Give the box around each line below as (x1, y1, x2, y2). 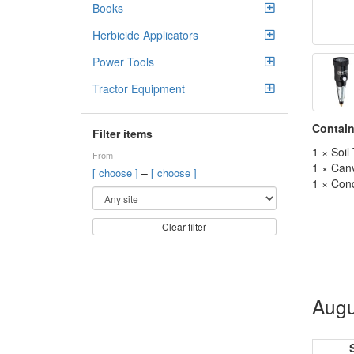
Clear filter (162, 220, 207, 233)
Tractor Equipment (92, 81, 185, 96)
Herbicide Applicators (92, 27, 198, 43)
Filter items (92, 126, 153, 141)
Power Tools (92, 54, 154, 70)
